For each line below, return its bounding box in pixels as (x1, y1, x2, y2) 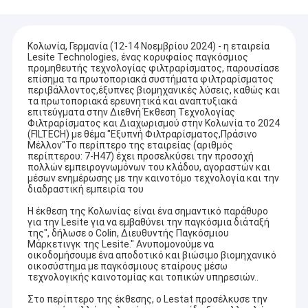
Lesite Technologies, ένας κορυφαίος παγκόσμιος (27, 52, 248, 63)
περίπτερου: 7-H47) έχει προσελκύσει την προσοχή (27, 151, 254, 162)
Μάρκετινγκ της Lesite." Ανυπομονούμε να (27, 239, 214, 250)
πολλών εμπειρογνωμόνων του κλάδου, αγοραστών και (27, 162, 270, 173)
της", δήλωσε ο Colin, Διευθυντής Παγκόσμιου (27, 228, 229, 239)
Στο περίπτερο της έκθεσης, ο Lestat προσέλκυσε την (27, 294, 267, 305)
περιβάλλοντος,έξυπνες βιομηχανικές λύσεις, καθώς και (27, 85, 280, 96)
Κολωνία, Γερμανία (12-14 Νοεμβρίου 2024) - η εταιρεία (27, 41, 269, 52)
